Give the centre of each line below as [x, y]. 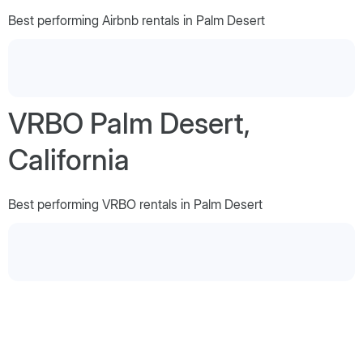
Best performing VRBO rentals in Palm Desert [135, 204]
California [69, 159]
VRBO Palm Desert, [129, 123]
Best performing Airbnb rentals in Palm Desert [137, 20]
